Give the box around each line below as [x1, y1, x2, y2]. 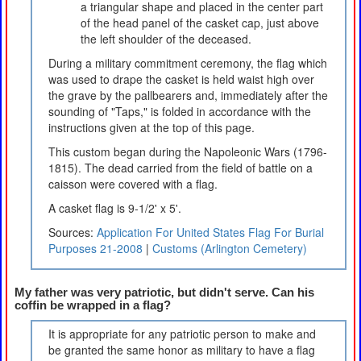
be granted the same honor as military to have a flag [48, 341, 315, 358]
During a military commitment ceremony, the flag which [48, 54, 327, 71]
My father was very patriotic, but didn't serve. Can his [15, 285, 314, 299]
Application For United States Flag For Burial [97, 223, 324, 240]
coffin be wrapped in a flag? [15, 298, 171, 312]
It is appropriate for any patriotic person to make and [48, 325, 316, 342]
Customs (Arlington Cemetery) [152, 239, 307, 256]
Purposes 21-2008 [48, 239, 143, 256]
